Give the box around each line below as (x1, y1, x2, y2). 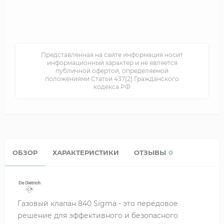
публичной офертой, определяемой (55, 67, 168, 75)
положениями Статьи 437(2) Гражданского (45, 75, 179, 83)
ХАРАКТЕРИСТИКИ (52, 148, 119, 156)
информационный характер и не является (46, 59, 177, 67)
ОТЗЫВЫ (134, 148, 166, 156)
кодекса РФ (93, 83, 130, 91)
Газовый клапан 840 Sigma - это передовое (17, 198, 178, 208)
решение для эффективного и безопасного (17, 210, 178, 220)
